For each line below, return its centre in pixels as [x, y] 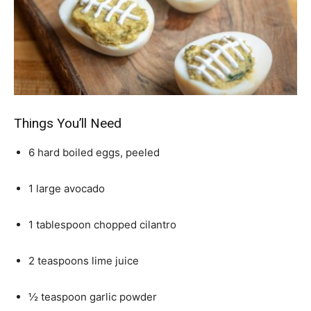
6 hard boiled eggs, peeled [94, 152]
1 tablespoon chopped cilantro [102, 225]
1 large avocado [67, 188]
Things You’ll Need [68, 123]
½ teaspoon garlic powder [93, 297]
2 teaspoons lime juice [84, 261]
